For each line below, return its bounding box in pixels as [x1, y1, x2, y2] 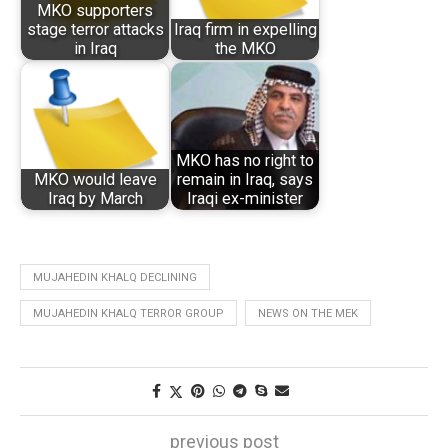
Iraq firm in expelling [173, 20, 317, 40]
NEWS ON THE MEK [258, 306, 358, 320]
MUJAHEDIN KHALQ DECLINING [33, 270, 197, 284]
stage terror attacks [26, 20, 164, 40]
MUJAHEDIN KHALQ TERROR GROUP [33, 306, 224, 320]
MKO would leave [33, 170, 157, 190]
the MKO [214, 39, 276, 59]
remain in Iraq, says [177, 170, 313, 190]
